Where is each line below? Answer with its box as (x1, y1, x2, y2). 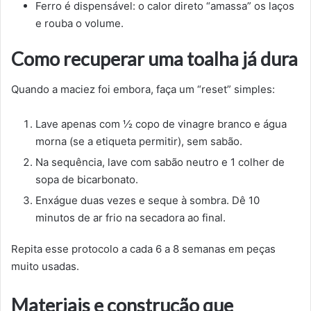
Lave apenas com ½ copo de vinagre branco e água (35, 117, 287, 131)
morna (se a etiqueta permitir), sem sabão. (35, 135, 242, 149)
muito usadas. (11, 260, 79, 274)
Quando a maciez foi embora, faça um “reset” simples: (11, 83, 275, 96)
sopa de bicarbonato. (35, 173, 138, 187)
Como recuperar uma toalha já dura (11, 47, 298, 70)
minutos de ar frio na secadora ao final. (35, 211, 226, 225)
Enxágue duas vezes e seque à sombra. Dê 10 (35, 194, 260, 208)
